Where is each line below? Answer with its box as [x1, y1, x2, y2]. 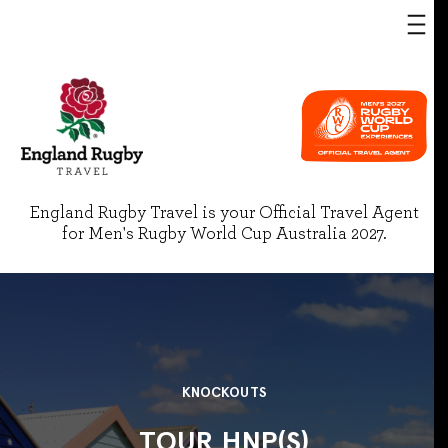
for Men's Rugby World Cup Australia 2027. [61, 225, 387, 243]
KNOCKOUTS [181, 384, 267, 400]
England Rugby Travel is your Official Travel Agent [29, 204, 419, 222]
